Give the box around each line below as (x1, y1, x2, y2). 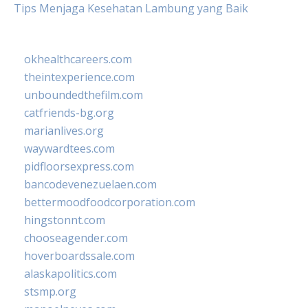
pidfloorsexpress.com (24, 159, 134, 174)
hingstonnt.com (24, 212, 105, 228)
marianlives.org (24, 123, 104, 138)
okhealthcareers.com (24, 52, 132, 67)
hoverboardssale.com (24, 248, 135, 263)
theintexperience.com (24, 69, 135, 85)
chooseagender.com (24, 230, 128, 245)
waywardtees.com (24, 141, 115, 156)
